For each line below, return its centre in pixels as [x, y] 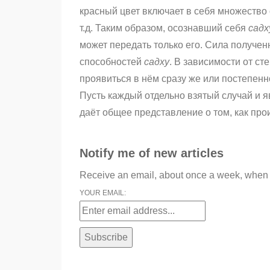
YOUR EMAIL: [103, 193]
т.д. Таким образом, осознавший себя [164, 28]
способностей [112, 62]
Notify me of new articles [152, 153]
